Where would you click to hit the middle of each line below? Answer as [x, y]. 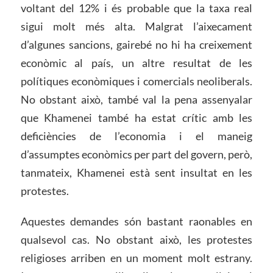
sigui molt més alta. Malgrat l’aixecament [136, 27]
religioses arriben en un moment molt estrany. [136, 258]
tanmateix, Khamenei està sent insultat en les [136, 173]
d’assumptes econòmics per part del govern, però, [136, 154]
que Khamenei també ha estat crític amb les [136, 118]
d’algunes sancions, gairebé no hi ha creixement [136, 45]
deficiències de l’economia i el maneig [136, 136]
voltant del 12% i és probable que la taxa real [136, 8]
